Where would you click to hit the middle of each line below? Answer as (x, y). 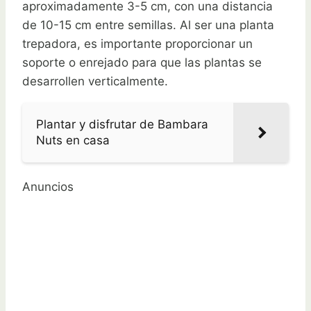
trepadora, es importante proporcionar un (137, 44)
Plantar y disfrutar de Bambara (122, 125)
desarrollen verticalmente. (95, 82)
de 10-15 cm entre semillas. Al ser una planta (148, 25)
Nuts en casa (73, 141)
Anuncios (48, 187)
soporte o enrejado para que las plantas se (142, 63)
